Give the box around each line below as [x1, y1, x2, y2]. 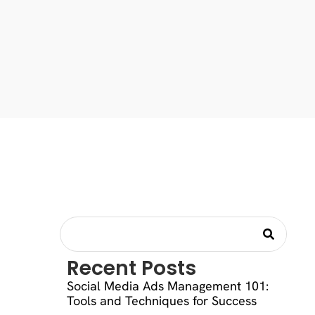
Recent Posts [66, 255, 196, 283]
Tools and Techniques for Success [66, 292, 257, 309]
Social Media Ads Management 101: [66, 278, 269, 295]
